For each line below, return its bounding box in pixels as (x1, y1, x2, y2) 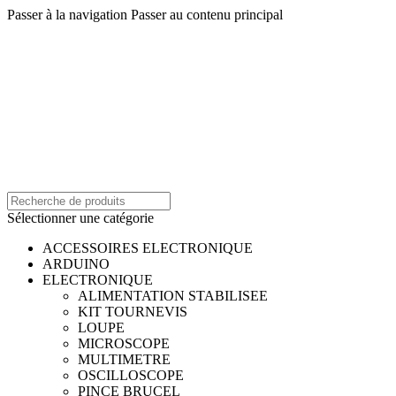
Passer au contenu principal (131, 7, 283, 22)
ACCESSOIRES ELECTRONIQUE (42, 240, 253, 255)
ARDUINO (42, 255, 110, 271)
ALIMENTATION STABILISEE (78, 287, 268, 303)
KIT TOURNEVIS (78, 303, 187, 319)
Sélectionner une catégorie (7, 209, 154, 225)
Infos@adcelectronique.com (7, 77, 125, 88)
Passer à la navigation (7, 7, 131, 22)
